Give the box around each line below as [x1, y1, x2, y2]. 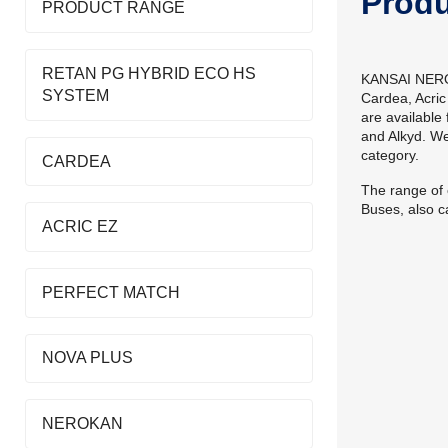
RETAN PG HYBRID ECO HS [42, 64, 257, 82]
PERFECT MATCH [42, 283, 181, 301]
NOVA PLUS [42, 349, 134, 367]
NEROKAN [42, 414, 124, 432]
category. [360, 146, 419, 163]
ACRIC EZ [42, 218, 119, 236]
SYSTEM [42, 86, 110, 104]
